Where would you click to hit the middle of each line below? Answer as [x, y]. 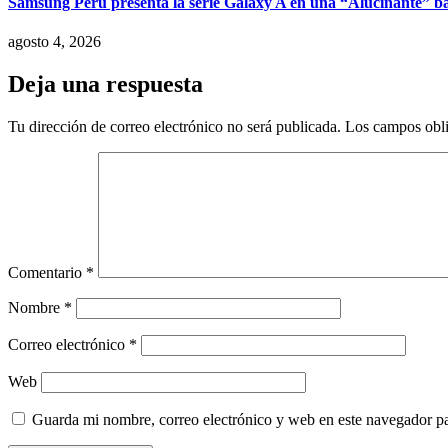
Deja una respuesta [105, 84]
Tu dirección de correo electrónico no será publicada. [174, 127]
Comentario [47, 273]
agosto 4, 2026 [54, 42]
